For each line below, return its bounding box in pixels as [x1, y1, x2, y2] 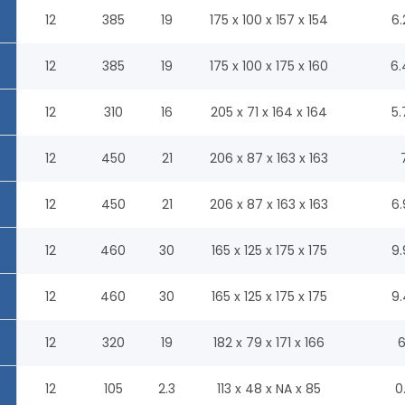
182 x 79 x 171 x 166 [213, 333, 325, 352]
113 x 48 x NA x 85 [217, 379, 321, 398]
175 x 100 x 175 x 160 [210, 56, 328, 75]
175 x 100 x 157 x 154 [210, 10, 328, 29]
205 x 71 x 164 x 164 [211, 102, 327, 121]
